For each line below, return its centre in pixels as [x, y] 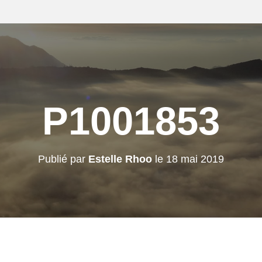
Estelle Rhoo [120, 159]
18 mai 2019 [195, 159]
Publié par [63, 159]
